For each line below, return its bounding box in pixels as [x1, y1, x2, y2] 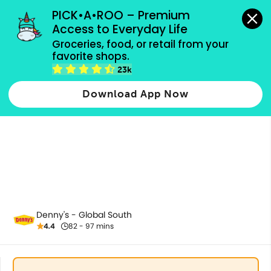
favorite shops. [52, 48, 130, 64]
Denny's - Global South [36, 209, 132, 221]
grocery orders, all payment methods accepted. [51, 4, 220, 14]
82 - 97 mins [68, 221, 114, 231]
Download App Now [82, 88, 189, 100]
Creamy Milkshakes [12, 60, 109, 74]
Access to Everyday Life [52, 21, 188, 38]
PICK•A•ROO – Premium [52, 7, 191, 24]
